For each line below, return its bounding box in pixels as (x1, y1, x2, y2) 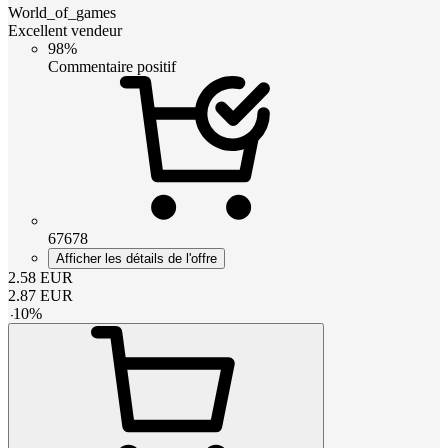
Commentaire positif (48, 57, 176, 75)
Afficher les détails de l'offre (56, 250, 217, 266)
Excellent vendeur (8, 21, 122, 39)
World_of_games (8, 3, 116, 21)
